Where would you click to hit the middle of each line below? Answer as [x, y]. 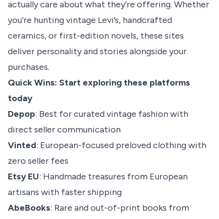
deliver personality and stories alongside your [97, 52]
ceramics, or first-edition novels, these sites [96, 36]
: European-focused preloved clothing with [121, 145]
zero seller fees [38, 161]
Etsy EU [23, 177]
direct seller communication [64, 130]
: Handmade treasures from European [113, 177]
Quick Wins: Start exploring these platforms [99, 83]
